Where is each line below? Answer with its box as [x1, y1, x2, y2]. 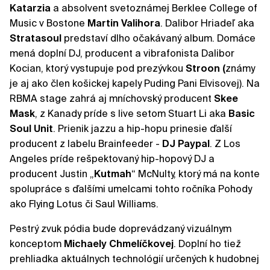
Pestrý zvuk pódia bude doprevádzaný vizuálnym [10, 223, 231, 235]
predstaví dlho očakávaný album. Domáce [64, 33, 256, 45]
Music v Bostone [10, 17, 87, 30]
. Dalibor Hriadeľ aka [160, 17, 254, 30]
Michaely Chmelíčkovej [64, 238, 174, 250]
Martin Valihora [87, 17, 160, 30]
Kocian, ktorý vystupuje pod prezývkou [10, 63, 186, 75]
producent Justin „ [10, 168, 94, 180]
